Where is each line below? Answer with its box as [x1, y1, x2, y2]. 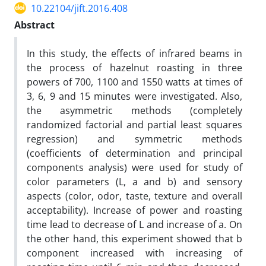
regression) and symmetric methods [27, 132, 242, 145]
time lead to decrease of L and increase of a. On [27, 217, 242, 231]
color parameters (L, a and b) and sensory [27, 175, 242, 188]
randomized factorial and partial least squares [27, 118, 242, 131]
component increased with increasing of [27, 246, 242, 259]
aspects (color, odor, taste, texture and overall [27, 189, 242, 202]
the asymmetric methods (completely [27, 103, 242, 117]
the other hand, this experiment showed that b [27, 232, 242, 245]
